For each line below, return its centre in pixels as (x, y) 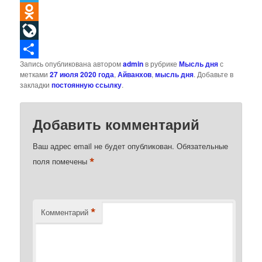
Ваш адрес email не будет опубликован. (104, 146)
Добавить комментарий (116, 124)
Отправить (39, 68)
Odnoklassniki (44, 30)
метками (35, 74)
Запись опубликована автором (72, 64)
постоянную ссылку (87, 85)
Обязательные (203, 146)
